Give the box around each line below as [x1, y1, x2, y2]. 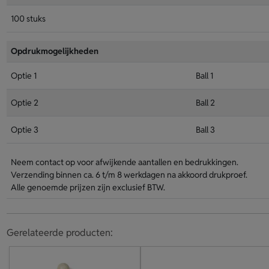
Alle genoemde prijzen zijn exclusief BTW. [10, 182, 165, 193]
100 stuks [10, 13, 46, 24]
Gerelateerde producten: [6, 226, 113, 239]
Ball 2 [195, 97, 215, 108]
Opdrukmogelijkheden [10, 46, 98, 56]
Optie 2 [10, 97, 38, 108]
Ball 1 [195, 70, 213, 81]
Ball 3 [195, 124, 215, 135]
